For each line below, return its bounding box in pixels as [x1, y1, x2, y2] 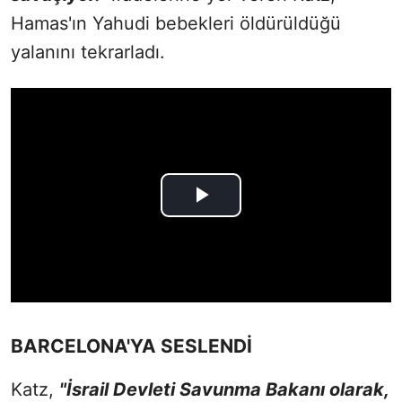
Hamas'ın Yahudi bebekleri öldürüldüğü [11, 13, 341, 35]
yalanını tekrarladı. [11, 41, 165, 64]
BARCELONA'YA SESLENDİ [11, 334, 252, 357]
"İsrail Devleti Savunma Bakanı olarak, [59, 378, 389, 400]
